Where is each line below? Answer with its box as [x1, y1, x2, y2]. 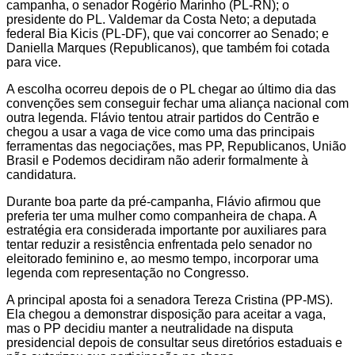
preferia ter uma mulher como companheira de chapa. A [6, 208, 316, 223]
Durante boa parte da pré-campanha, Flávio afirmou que [6, 194, 321, 208]
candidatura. [6, 167, 76, 181]
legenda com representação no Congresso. [6, 265, 249, 280]
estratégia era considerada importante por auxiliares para [6, 223, 326, 237]
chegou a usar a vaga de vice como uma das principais [6, 124, 315, 139]
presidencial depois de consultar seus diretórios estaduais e [6, 335, 342, 349]
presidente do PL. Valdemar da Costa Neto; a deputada [6, 12, 316, 26]
